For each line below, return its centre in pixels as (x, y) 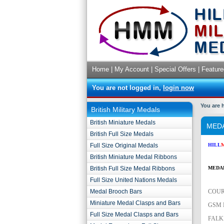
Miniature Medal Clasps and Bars (135, 203)
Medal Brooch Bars (116, 191)
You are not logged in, (127, 88)
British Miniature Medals (123, 122)
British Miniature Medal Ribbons (133, 157)
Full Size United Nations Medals (133, 180)
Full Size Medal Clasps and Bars (134, 214)
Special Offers (175, 69)
